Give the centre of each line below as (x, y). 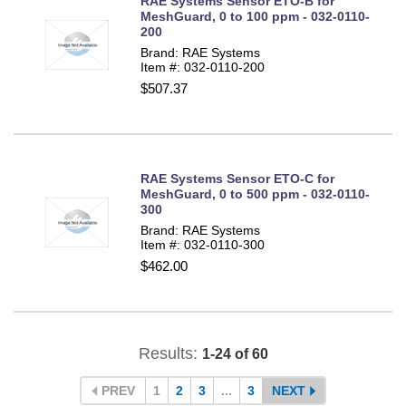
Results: (170, 353)
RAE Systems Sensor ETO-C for (237, 179)
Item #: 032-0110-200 (203, 68)
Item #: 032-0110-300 (203, 245)
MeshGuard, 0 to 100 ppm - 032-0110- (255, 17)
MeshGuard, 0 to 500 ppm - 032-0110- (255, 194)
